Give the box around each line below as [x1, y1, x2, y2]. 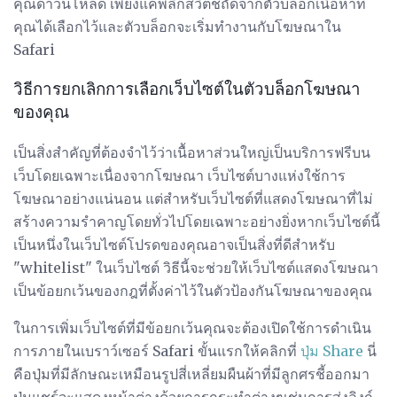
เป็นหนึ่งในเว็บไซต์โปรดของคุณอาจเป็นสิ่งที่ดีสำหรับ [13, 235, 335, 253]
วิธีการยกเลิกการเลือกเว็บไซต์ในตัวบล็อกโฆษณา [13, 77, 361, 102]
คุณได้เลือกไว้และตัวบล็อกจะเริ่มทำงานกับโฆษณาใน [13, 18, 341, 36]
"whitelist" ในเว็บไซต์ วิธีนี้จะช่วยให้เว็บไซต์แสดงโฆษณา [13, 258, 378, 276]
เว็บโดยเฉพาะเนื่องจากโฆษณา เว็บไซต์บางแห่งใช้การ [13, 166, 346, 184]
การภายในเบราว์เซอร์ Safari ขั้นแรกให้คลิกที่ [13, 341, 300, 360]
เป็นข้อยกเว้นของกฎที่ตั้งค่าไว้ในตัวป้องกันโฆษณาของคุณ [13, 281, 372, 300]
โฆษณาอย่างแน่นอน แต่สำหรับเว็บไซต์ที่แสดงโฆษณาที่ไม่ [13, 189, 373, 207]
